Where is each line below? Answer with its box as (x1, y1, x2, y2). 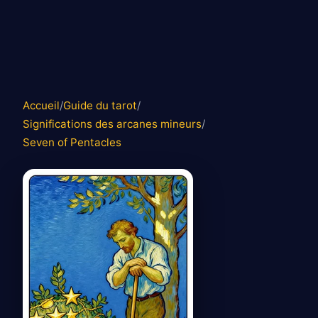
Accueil (23, 99, 60, 112)
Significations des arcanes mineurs (23, 117, 202, 131)
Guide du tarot (63, 99, 137, 112)
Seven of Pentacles (23, 136, 121, 149)
